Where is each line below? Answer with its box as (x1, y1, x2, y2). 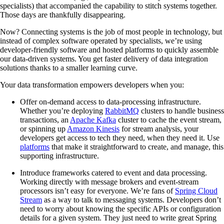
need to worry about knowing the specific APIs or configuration (20, 204, 221, 213)
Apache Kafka (70, 115, 116, 124)
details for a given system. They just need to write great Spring (20, 213, 216, 222)
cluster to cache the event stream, (116, 115, 221, 124)
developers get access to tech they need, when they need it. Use (20, 133, 219, 142)
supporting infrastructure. (20, 151, 99, 160)
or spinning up (20, 124, 67, 133)
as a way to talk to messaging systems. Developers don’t (42, 195, 221, 204)
